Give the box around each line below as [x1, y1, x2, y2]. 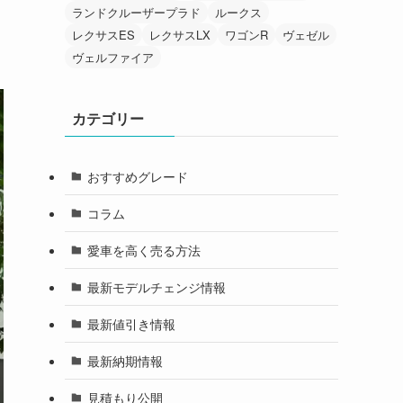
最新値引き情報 [86, 314, 175, 333]
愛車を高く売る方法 [86, 240, 201, 259]
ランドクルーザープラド [72, 4, 201, 22]
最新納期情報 [86, 351, 163, 370]
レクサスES [72, 26, 135, 44]
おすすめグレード [86, 166, 188, 185]
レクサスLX [149, 26, 210, 44]
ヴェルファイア [72, 49, 154, 67]
